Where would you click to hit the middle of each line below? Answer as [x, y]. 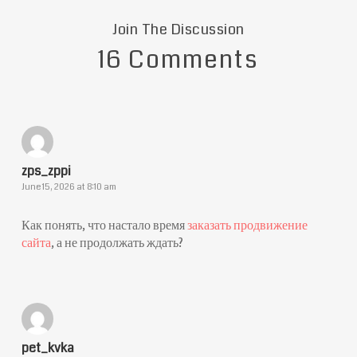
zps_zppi [46, 171]
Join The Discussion [178, 29]
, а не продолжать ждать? [117, 243]
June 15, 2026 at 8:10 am [69, 187]
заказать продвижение [247, 225]
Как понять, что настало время [104, 225]
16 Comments [178, 60]
